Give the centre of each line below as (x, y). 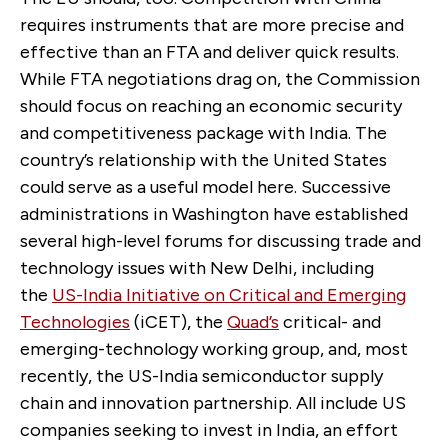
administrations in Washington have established (214, 213)
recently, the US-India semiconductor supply (201, 375)
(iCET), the (178, 321)
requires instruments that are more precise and (212, 24)
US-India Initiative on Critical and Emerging (229, 294)
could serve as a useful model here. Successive (205, 186)
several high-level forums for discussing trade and (220, 240)
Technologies (75, 321)
